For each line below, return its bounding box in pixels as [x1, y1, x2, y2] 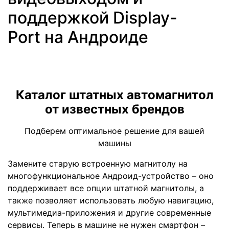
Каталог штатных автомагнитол [15, 87, 214, 103]
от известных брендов [44, 102, 185, 117]
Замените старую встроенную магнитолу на [8, 158, 188, 169]
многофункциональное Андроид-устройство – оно [8, 171, 214, 181]
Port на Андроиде [8, 27, 148, 48]
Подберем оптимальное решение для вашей [25, 126, 204, 136]
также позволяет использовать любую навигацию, [8, 195, 214, 206]
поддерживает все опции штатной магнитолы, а [8, 183, 204, 194]
